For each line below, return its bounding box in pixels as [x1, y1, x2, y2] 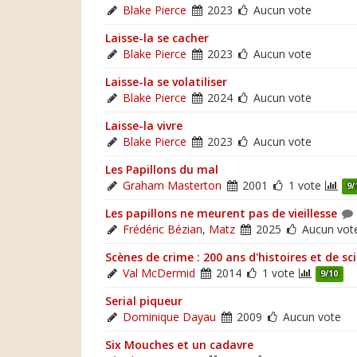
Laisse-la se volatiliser [105, 73, 227, 89]
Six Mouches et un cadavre [105, 336, 253, 352]
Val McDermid [123, 265, 195, 280]
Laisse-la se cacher [105, 29, 209, 45]
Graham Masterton [123, 177, 222, 193]
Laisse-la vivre [105, 117, 182, 133]
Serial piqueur [105, 292, 182, 308]
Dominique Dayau [123, 308, 216, 324]
